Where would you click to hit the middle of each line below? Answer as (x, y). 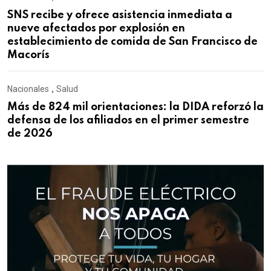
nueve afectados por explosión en (96, 28)
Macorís (28, 55)
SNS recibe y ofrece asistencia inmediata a (120, 15)
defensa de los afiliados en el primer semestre (128, 120)
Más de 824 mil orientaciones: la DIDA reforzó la (135, 107)
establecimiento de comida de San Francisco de (132, 41)
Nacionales (28, 89)
